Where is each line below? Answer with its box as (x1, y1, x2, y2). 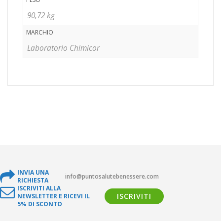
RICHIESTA (17, 176, 48, 184)
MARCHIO (26, 28, 53, 37)
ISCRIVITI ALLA (17, 184, 61, 192)
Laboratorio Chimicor (27, 42, 100, 53)
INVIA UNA (17, 168, 49, 177)
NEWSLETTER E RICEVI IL (17, 191, 90, 200)
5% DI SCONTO (17, 199, 62, 208)
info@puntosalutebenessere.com (65, 172, 159, 181)
